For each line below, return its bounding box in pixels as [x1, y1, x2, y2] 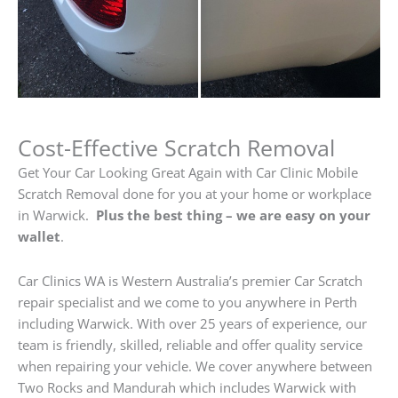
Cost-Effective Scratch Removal [18, 132, 335, 163]
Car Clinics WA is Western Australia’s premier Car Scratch [18, 271, 362, 290]
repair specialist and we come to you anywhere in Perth [18, 292, 357, 311]
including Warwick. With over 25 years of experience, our [18, 314, 367, 332]
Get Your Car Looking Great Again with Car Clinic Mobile [18, 163, 358, 182]
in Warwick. [18, 206, 96, 225]
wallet [18, 227, 60, 246]
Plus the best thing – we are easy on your [96, 206, 370, 225]
